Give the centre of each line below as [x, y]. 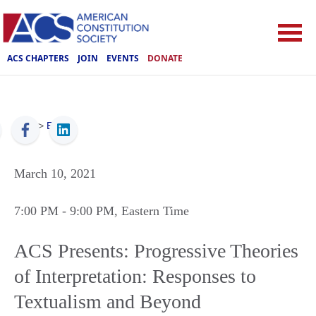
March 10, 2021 [55, 174]
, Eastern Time [152, 211]
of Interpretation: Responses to [135, 276]
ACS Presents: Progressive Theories [156, 251]
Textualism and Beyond [108, 302]
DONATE [165, 58]
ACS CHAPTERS [38, 58]
